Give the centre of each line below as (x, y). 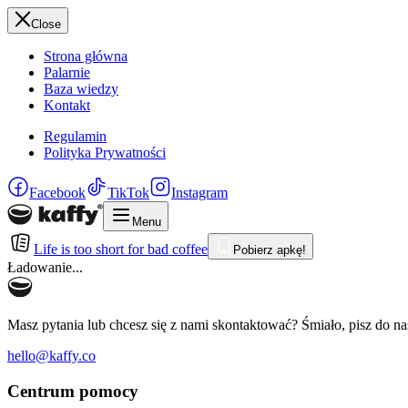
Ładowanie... (45, 267)
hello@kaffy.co (51, 356)
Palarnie (67, 72)
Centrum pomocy (73, 391)
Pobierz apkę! (270, 250)
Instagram (199, 193)
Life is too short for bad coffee (121, 249)
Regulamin (75, 136)
